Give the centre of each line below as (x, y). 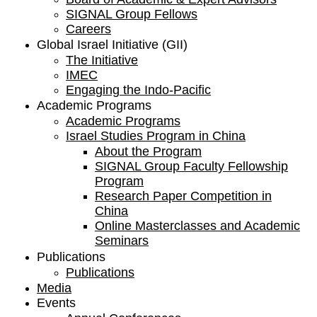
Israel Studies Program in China (156, 136)
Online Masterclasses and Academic (197, 226)
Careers (88, 29)
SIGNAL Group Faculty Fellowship (191, 166)
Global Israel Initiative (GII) (112, 45)
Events (56, 303)
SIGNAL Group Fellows (132, 14)
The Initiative (102, 60)
